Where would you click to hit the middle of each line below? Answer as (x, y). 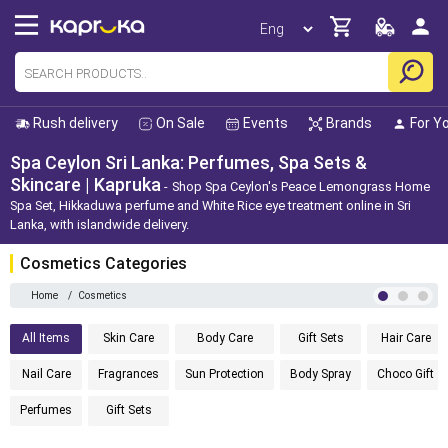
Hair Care (405, 338)
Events (265, 122)
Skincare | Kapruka (85, 184)
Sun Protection (224, 374)
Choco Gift (405, 374)
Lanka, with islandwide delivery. (99, 224)
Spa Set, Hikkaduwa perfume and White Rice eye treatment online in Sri (210, 205)
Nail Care (46, 374)
